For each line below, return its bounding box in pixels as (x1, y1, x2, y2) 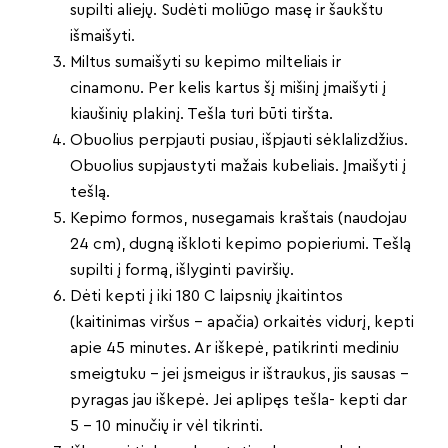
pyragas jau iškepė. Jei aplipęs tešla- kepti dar (70, 392, 407, 409)
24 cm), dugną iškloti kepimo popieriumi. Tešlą (70, 236, 411, 253)
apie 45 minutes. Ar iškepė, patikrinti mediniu (70, 340, 399, 357)
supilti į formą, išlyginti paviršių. (70, 262, 294, 279)
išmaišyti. (70, 28, 135, 45)
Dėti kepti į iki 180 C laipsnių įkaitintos (70, 288, 343, 305)
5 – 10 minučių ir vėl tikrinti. (70, 418, 263, 435)
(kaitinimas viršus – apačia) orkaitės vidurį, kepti (70, 314, 414, 331)
